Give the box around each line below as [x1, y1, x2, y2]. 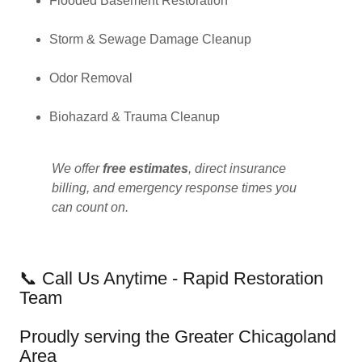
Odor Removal [48, 71, 133, 85]
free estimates [103, 162, 188, 175]
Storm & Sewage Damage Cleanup [48, 32, 251, 46]
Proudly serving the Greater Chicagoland [19, 326, 336, 347]
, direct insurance [188, 162, 286, 175]
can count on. [52, 200, 128, 214]
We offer [52, 162, 103, 175]
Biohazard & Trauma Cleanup [48, 110, 220, 124]
